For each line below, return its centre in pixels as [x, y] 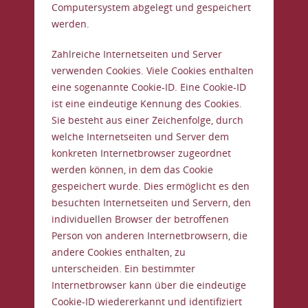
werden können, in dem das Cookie [132, 169]
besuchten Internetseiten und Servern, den [151, 202]
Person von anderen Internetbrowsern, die [150, 235]
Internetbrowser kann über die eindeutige [149, 285]
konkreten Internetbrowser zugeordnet [141, 153]
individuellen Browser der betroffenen [140, 219]
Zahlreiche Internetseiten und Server [137, 54]
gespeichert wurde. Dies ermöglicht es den [151, 186]
